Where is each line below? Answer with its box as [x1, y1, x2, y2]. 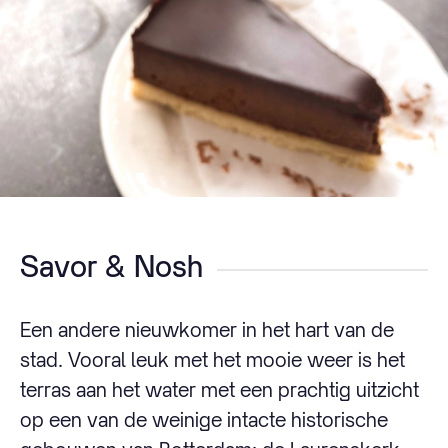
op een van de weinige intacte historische [20, 408, 388, 432]
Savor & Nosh [20, 248, 203, 284]
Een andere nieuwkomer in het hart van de [20, 318, 394, 342]
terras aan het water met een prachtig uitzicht [20, 378, 419, 402]
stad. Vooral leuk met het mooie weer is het [20, 348, 405, 372]
